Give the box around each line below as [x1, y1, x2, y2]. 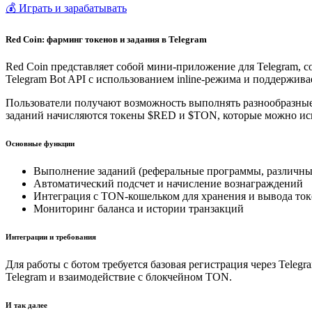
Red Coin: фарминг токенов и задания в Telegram [6, 33, 207, 45]
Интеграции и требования [6, 233, 96, 242]
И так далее [6, 301, 47, 309]
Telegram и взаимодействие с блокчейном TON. [6, 271, 232, 283]
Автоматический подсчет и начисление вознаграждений [33, 178, 303, 190]
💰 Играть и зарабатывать [6, 1, 127, 14]
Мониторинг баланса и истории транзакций [33, 203, 244, 215]
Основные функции [6, 139, 75, 148]
